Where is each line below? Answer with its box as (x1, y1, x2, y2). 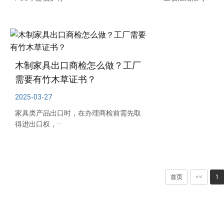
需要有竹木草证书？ (15, 74, 96, 84)
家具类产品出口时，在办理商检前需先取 (15, 109, 141, 117)
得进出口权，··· (15, 120, 61, 128)
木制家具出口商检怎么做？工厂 (15, 60, 141, 70)
